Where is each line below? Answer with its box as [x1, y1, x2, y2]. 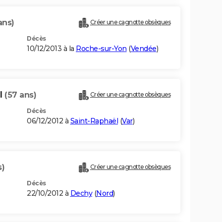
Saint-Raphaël [70, 116, 118, 126]
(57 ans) [4, 90, 36, 100]
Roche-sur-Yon [76, 44, 127, 54]
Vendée [130, 44, 157, 54]
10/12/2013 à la [27, 44, 76, 54]
